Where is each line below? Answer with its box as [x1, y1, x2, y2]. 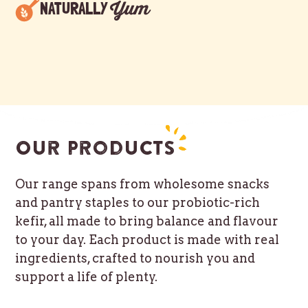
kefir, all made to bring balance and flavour [15, 214, 279, 228]
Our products [15, 140, 176, 159]
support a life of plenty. [15, 269, 158, 284]
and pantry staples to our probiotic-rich [15, 195, 261, 210]
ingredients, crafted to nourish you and [15, 251, 256, 265]
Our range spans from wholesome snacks [15, 177, 270, 191]
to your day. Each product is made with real [15, 232, 280, 247]
